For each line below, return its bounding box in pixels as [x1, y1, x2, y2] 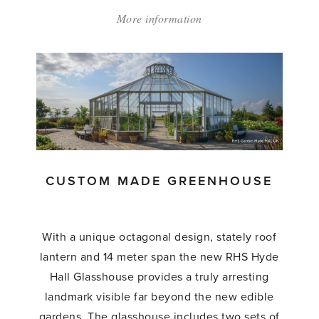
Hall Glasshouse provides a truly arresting [49, 269, 269, 284]
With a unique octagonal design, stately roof [42, 229, 277, 244]
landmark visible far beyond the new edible [44, 289, 274, 304]
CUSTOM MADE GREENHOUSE [46, 172, 273, 189]
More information [116, 10, 202, 26]
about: [202, 10, 234, 26]
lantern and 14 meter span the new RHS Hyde [39, 249, 279, 264]
